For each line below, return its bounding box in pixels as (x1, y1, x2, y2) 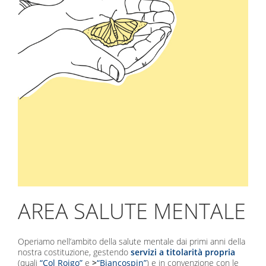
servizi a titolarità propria (131, 246, 236, 258)
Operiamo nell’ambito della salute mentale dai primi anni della (18, 236, 246, 248)
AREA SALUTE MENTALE (18, 197, 246, 226)
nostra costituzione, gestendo (18, 246, 131, 258)
